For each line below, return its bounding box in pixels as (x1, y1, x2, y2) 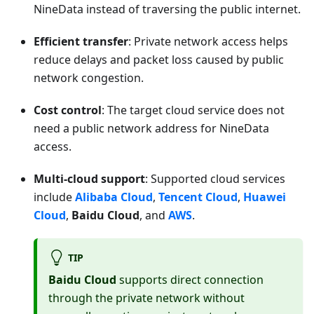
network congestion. (34, 70, 144, 86)
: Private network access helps (128, 34, 288, 50)
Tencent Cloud (158, 189, 238, 205)
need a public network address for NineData (34, 121, 269, 137)
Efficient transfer (34, 34, 128, 50)
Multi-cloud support (34, 171, 145, 187)
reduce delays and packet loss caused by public (34, 52, 284, 68)
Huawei (243, 189, 286, 205)
